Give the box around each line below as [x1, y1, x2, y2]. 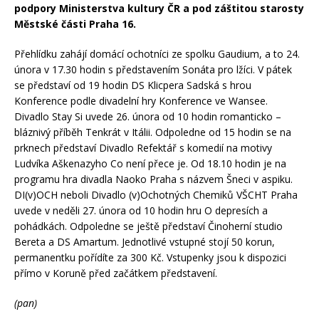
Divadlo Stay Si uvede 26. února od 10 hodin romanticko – [14, 109, 281, 123]
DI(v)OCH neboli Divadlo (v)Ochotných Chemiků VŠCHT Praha [14, 187, 298, 202]
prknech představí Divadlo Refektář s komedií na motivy [14, 140, 272, 155]
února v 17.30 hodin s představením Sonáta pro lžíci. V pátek [14, 62, 292, 76]
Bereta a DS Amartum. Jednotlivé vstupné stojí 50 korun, [14, 234, 275, 249]
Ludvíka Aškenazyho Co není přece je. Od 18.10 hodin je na [14, 156, 286, 170]
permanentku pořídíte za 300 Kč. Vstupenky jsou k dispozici [14, 250, 286, 264]
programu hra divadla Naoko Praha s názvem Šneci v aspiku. [14, 172, 293, 186]
